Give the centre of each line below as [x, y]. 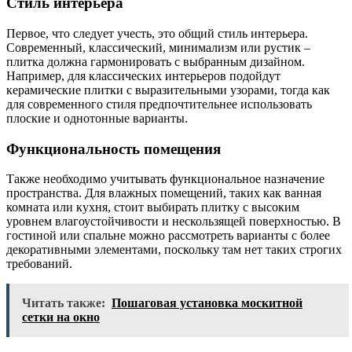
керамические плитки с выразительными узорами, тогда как [168, 90]
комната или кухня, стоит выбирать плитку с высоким [153, 207]
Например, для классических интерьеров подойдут [143, 75]
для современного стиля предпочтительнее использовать [159, 104]
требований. [39, 264]
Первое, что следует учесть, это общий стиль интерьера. [157, 33]
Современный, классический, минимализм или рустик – [158, 47]
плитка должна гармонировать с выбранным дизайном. [156, 61]
